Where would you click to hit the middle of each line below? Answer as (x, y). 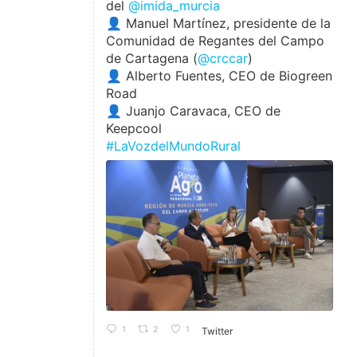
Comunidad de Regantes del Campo (216, 40)
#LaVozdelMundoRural (174, 145)
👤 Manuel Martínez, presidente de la (219, 23)
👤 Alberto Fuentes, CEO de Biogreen (220, 75)
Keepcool (134, 128)
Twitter (218, 331)
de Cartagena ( (152, 58)
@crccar (223, 58)
